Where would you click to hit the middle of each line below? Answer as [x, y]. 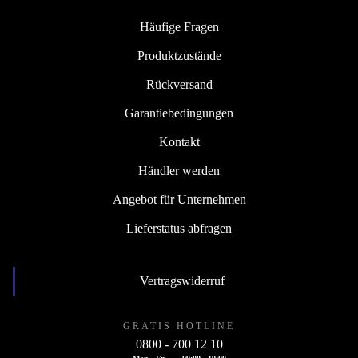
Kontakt [179, 142]
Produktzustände [179, 56]
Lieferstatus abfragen [179, 229]
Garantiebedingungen [179, 113]
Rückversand [179, 85]
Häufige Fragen [179, 27]
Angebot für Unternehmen [179, 200]
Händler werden [179, 171]
